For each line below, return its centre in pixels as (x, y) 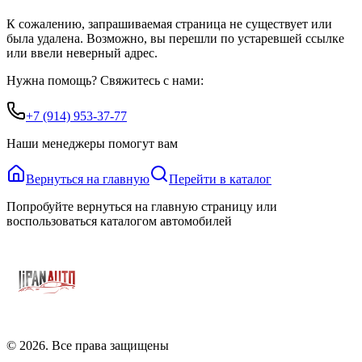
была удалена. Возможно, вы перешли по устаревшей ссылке (175, 39)
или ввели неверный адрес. (82, 53)
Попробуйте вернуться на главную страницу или (142, 207)
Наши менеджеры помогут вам (92, 144)
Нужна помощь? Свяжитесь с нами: (105, 81)
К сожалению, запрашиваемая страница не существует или (169, 24)
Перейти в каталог (220, 179)
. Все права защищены (107, 346)
